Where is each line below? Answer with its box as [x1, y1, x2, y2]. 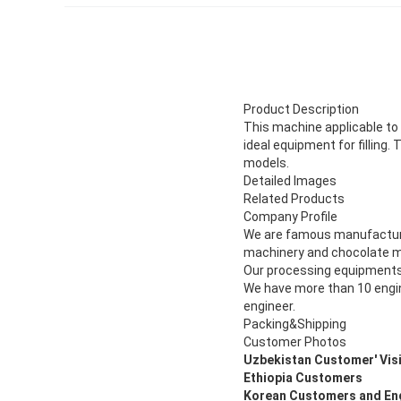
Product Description [243, 101, 359, 116]
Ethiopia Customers [243, 370, 363, 385]
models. [243, 155, 289, 170]
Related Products [243, 191, 345, 206]
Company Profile [243, 209, 337, 224]
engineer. [243, 298, 295, 313]
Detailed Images [243, 173, 337, 188]
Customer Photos [243, 334, 346, 349]
